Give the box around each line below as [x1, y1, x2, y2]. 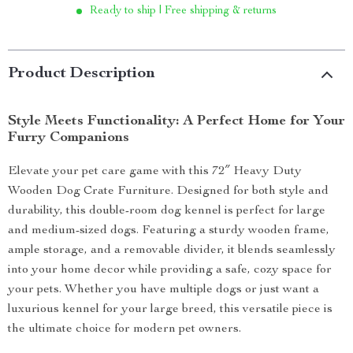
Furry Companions [8, 131, 129, 145]
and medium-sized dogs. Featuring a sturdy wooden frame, [8, 225, 329, 237]
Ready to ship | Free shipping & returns [90, 6, 277, 17]
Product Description [8, 66, 155, 82]
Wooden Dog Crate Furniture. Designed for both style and [8, 185, 329, 198]
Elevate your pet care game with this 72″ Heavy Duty [8, 165, 302, 178]
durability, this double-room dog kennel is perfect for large [8, 205, 325, 217]
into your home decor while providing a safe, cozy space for [8, 264, 332, 277]
